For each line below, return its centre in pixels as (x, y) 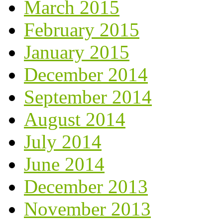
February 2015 (82, 29)
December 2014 (86, 74)
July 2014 (63, 141)
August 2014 (75, 119)
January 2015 (77, 52)
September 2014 (88, 97)
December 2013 (86, 186)
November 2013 (87, 209)
